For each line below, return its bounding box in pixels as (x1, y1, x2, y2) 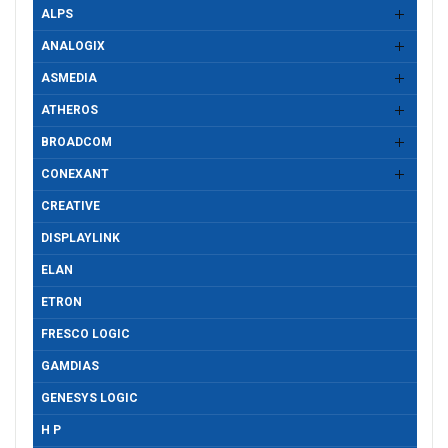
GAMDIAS (41, 359, 99, 374)
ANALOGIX (41, 39, 105, 54)
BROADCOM (41, 135, 112, 150)
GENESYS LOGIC (41, 391, 138, 406)
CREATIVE (41, 199, 100, 214)
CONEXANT (41, 167, 109, 182)
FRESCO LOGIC (41, 327, 130, 342)
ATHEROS (41, 103, 98, 118)
